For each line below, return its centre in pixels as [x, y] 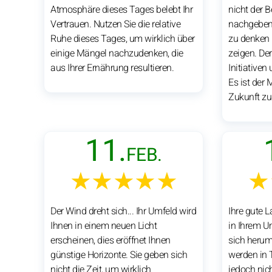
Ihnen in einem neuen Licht [104, 226]
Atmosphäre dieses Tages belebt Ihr [121, 9]
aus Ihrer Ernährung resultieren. [112, 68]
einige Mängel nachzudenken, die [117, 53]
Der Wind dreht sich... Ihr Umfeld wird [123, 211]
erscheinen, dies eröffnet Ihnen [110, 240]
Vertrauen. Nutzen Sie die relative [115, 24]
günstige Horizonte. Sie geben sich [119, 255]
